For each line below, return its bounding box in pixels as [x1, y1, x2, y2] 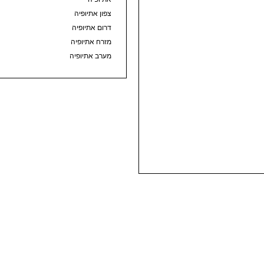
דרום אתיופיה [72, 23, 111, 32]
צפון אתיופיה [74, 9, 111, 18]
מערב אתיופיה [70, 51, 111, 60]
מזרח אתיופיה [71, 37, 111, 46]
